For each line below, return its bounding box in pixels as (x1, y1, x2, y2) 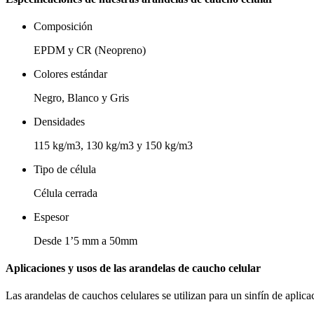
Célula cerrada (34, 186, 97, 199)
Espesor (34, 210, 69, 223)
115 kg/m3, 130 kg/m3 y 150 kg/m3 (34, 139, 193, 151)
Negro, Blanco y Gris (34, 91, 129, 104)
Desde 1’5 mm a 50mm (34, 234, 137, 247)
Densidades (34, 115, 85, 128)
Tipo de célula (34, 163, 96, 175)
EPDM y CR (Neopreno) (34, 43, 146, 56)
